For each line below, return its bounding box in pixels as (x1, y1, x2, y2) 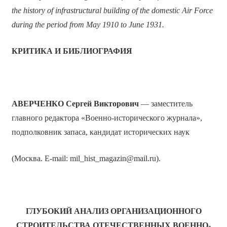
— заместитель (138, 99, 193, 108)
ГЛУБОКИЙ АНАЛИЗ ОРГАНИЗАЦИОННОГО (25, 207, 202, 216)
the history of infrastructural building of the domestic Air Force (11, 6, 213, 15)
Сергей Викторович (65, 99, 139, 108)
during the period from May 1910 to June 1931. (11, 20, 164, 29)
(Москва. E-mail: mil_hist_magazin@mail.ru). (11, 154, 161, 163)
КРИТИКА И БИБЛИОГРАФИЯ (11, 47, 132, 56)
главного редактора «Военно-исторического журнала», (11, 113, 202, 123)
